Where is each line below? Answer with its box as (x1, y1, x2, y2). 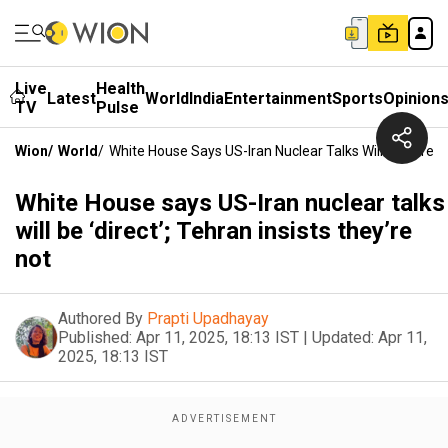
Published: (58, 328, 132, 347)
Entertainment (224, 88, 332, 108)
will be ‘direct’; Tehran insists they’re (15, 217, 412, 245)
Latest (47, 88, 96, 108)
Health (96, 79, 145, 98)
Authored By (58, 309, 143, 328)
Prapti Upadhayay (147, 309, 269, 328)
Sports (332, 88, 383, 108)
